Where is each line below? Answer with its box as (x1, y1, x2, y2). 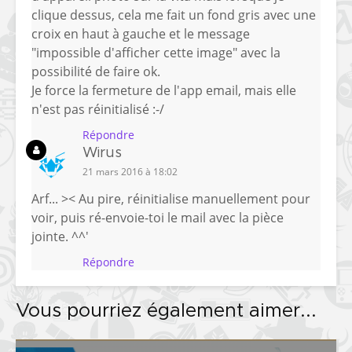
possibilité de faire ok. (31, 63, 160, 81)
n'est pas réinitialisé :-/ (31, 101, 164, 119)
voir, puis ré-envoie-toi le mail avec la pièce (31, 209, 284, 227)
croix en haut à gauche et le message (31, 25, 250, 43)
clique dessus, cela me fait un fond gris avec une (31, 6, 316, 24)
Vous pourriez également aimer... (16, 302, 317, 321)
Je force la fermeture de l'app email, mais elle (31, 82, 296, 100)
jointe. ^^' (31, 228, 89, 246)
